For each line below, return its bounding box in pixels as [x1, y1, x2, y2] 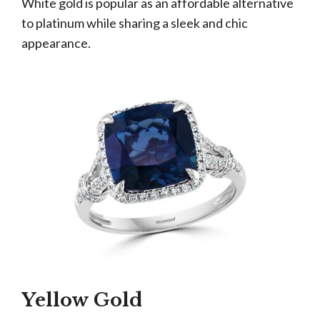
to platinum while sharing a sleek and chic [21, 15, 248, 31]
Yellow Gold [21, 289, 142, 311]
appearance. [21, 35, 91, 51]
